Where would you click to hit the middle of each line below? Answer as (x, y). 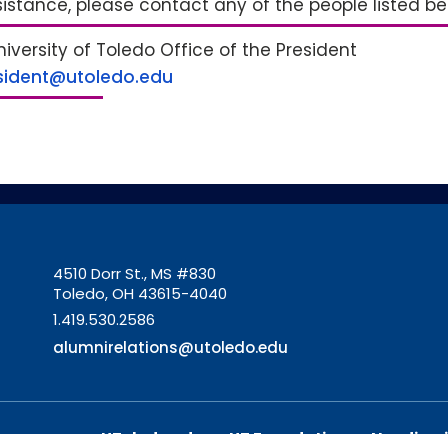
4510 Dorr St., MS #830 (134, 273)
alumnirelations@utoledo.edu (170, 347)
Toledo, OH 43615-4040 (139, 293)
